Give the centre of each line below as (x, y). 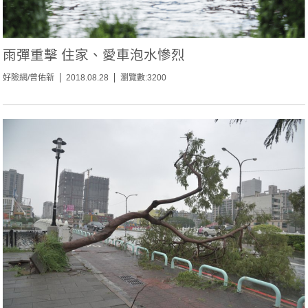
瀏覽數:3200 (144, 78)
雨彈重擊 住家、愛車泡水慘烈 (94, 55)
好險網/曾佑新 (29, 78)
